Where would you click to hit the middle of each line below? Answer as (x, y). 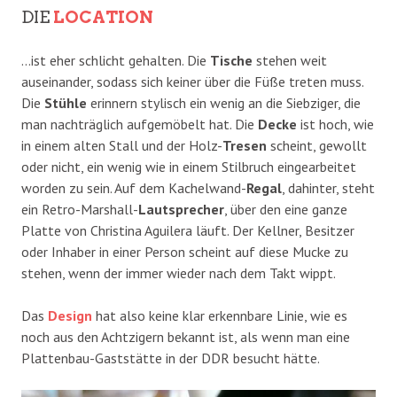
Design (70, 315)
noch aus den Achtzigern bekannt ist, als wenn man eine (186, 336)
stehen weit (290, 60)
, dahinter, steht (328, 187)
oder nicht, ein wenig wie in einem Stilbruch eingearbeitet (189, 166)
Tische (231, 60)
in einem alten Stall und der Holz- (122, 145)
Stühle (66, 102)
